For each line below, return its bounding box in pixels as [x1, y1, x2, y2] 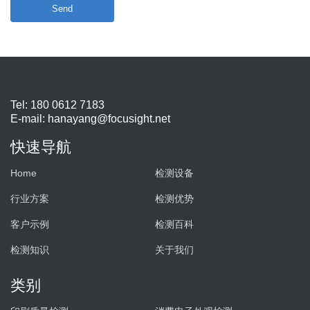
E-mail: [10, 113, 48, 125]
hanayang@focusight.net [48, 113, 170, 125]
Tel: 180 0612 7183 [10, 99, 104, 111]
